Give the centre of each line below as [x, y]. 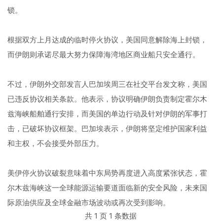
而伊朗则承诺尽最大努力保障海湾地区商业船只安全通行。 [104, 55]
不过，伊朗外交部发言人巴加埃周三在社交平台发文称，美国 [107, 84]
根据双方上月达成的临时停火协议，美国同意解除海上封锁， [107, 40]
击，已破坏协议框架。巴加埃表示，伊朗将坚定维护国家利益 [107, 129]
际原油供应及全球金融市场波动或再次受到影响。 [89, 203]
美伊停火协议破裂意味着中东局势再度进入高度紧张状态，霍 [107, 173]
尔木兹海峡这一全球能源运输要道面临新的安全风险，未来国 [107, 188]
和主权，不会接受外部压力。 [55, 143]
